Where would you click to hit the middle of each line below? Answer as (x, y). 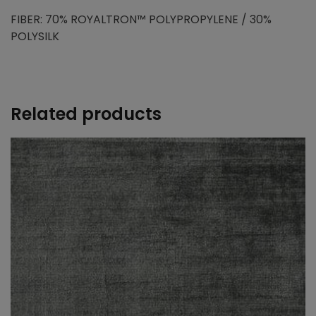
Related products (86, 114)
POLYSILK (35, 36)
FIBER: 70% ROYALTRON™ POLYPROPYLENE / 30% (141, 19)
